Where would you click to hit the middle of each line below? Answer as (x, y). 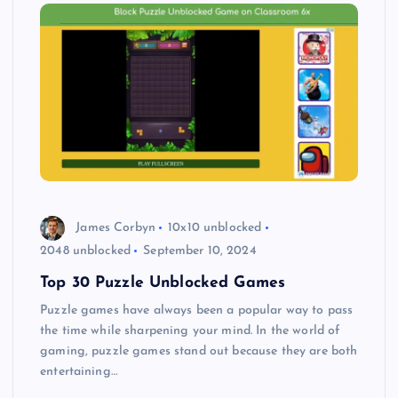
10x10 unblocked (215, 227)
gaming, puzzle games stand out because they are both (199, 352)
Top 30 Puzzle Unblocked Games (163, 283)
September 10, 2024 (200, 251)
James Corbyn (115, 227)
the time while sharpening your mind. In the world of (191, 331)
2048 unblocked (86, 251)
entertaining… (79, 372)
